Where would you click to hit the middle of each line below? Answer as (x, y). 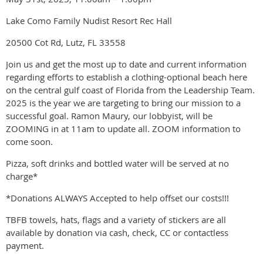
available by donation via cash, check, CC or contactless (117, 232)
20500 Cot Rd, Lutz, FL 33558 (66, 42)
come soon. (29, 141)
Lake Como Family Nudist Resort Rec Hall (89, 20)
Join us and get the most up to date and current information (126, 64)
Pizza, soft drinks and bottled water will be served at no (117, 163)
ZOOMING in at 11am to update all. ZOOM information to (123, 128)
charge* (22, 176)
